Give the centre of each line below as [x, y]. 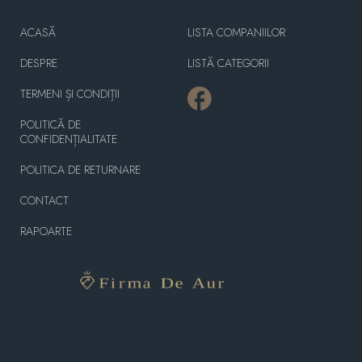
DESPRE [39, 63]
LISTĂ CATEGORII [228, 63]
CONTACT [44, 200]
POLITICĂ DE [51, 124]
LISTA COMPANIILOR [236, 32]
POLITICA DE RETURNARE [80, 169]
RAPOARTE [46, 231]
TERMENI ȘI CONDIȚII [70, 93]
